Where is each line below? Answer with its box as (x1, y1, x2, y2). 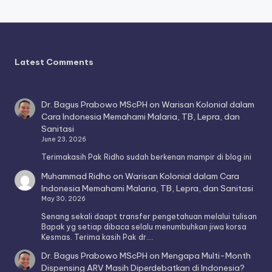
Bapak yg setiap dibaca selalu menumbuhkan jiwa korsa (41, 222, 247, 231)
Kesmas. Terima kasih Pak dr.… (41, 232, 154, 242)
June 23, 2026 (41, 135, 87, 144)
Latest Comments (15, 56, 93, 68)
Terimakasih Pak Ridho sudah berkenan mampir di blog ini (41, 152, 252, 161)
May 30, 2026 (41, 194, 86, 203)
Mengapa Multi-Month (161, 250, 251, 262)
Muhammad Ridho (41, 170, 112, 182)
